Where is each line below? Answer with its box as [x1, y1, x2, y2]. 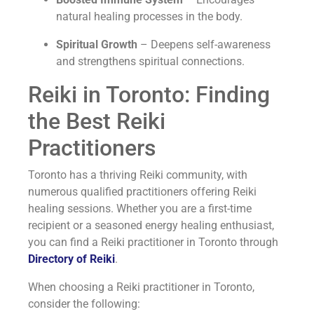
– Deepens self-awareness [137, 37, 271, 51]
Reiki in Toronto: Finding [28, 81, 270, 108]
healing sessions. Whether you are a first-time [28, 201, 252, 215]
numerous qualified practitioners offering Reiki [28, 184, 257, 198]
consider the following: [28, 296, 140, 310]
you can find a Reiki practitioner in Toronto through [28, 235, 278, 249]
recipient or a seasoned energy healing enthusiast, [28, 218, 274, 232]
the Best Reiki [28, 107, 165, 135]
